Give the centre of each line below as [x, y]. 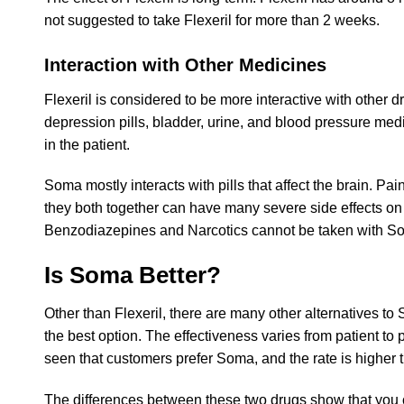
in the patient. [87, 144]
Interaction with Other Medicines [185, 64]
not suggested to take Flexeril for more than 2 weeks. [212, 20]
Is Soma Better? [133, 275]
